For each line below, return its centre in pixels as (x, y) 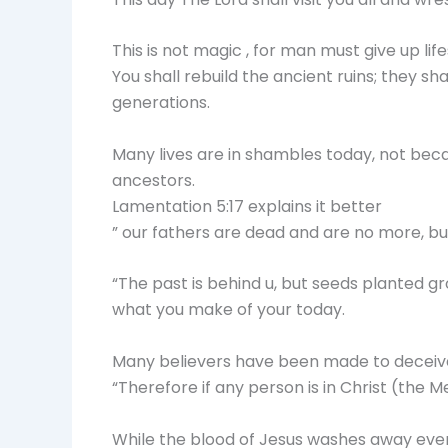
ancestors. (153, 180)
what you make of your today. (228, 310)
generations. (161, 103)
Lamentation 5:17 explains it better (247, 206)
